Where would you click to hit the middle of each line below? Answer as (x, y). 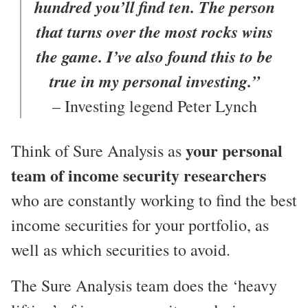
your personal (234, 150)
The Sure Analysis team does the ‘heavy (144, 286)
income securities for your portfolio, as (140, 224)
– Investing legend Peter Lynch (155, 106)
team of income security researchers (139, 175)
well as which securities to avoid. (121, 249)
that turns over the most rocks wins (155, 31)
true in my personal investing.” (155, 81)
